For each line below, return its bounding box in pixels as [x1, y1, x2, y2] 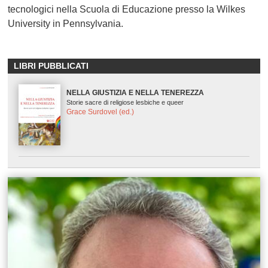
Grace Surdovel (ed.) [66, 108, 135, 117]
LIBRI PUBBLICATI [14, 61, 89, 71]
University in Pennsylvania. [8, 19, 124, 29]
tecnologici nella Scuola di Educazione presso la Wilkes [8, 4, 246, 15]
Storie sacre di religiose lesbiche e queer [66, 99, 184, 106]
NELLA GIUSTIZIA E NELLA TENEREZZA [66, 89, 205, 98]
